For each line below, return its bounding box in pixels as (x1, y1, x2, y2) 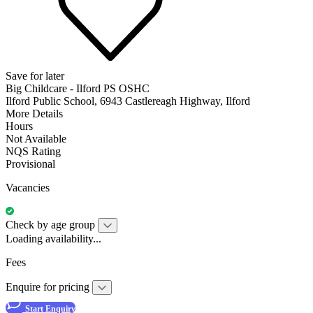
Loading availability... (6, 232, 101, 245)
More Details (6, 107, 63, 119)
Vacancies (6, 181, 50, 194)
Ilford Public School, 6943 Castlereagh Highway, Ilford (6, 94, 250, 107)
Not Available (6, 132, 66, 145)
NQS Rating (6, 145, 61, 157)
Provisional (6, 157, 55, 170)
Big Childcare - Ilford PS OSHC (6, 82, 150, 94)
